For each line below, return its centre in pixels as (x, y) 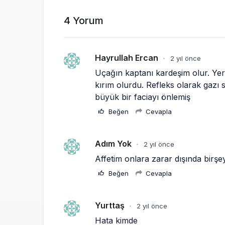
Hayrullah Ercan (127, 58)
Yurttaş (110, 205)
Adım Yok (113, 143)
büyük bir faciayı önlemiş (143, 97)
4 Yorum (84, 20)
